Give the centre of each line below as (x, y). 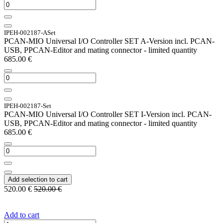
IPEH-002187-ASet (30, 32)
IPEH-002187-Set (28, 106)
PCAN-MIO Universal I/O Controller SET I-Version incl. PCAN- (108, 114)
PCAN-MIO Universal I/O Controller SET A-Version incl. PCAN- (109, 41)
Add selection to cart (38, 179)
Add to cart (22, 215)
